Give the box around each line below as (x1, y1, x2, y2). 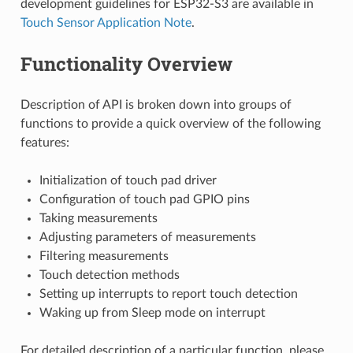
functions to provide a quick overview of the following (20, 117, 321, 130)
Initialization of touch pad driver (39, 173, 217, 187)
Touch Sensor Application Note (20, 16, 191, 29)
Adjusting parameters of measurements (39, 230, 256, 243)
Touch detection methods (39, 268, 180, 281)
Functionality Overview (20, 50, 232, 76)
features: (20, 136, 69, 149)
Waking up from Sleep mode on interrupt (39, 306, 266, 319)
